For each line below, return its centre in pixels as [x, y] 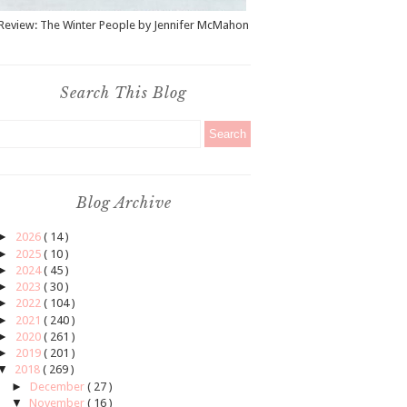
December [58, 386]
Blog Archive [124, 203]
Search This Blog [124, 93]
